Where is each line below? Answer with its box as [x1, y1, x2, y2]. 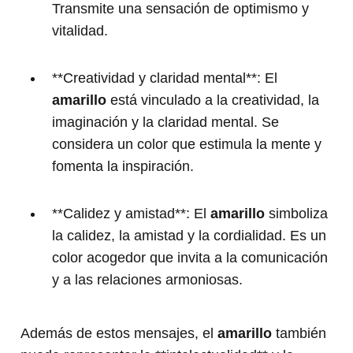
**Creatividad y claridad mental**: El [52, 70, 277, 87]
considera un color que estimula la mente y [52, 136, 321, 153]
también [272, 325, 326, 342]
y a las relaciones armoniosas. [52, 272, 243, 288]
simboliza [265, 206, 328, 222]
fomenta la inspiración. [52, 158, 194, 175]
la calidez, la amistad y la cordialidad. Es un [52, 228, 326, 244]
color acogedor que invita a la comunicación [52, 250, 328, 266]
